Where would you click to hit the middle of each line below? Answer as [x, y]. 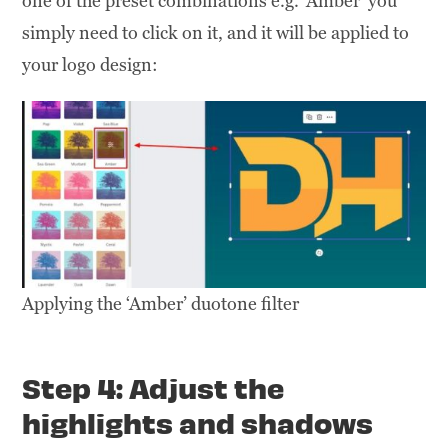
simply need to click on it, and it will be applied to [216, 32]
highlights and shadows [198, 422]
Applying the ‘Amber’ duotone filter [161, 304]
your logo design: [90, 64]
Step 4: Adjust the [153, 387]
